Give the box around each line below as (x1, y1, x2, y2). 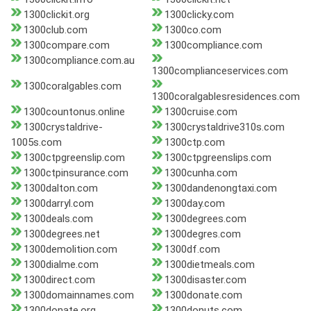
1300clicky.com (164, 8, 234, 22)
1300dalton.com (24, 182, 98, 195)
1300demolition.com (24, 243, 117, 256)
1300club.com (24, 24, 87, 37)
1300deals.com (24, 212, 93, 226)
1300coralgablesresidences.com (151, 90, 300, 103)
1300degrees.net (24, 228, 100, 241)
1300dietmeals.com (164, 258, 255, 271)
